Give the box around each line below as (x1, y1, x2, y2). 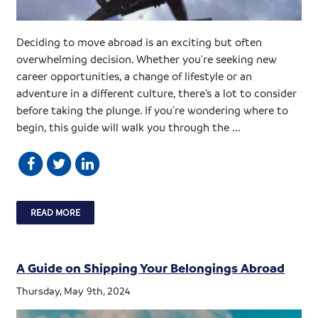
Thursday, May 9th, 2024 (16, 283, 131, 297)
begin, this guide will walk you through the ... (16, 119, 241, 134)
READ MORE (31, 206, 81, 218)
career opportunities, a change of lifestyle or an (16, 68, 253, 83)
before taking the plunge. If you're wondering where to (16, 102, 289, 117)
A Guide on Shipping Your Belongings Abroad (16, 259, 285, 275)
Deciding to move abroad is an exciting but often (16, 34, 263, 49)
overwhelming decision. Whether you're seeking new (16, 51, 278, 66)
